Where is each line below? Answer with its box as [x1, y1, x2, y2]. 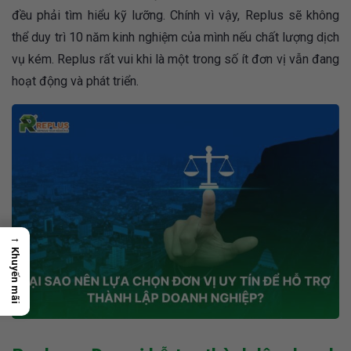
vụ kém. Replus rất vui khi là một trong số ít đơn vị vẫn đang [12, 51, 339, 67]
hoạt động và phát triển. [12, 73, 139, 89]
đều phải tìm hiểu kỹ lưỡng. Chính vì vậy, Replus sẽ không [12, 7, 339, 23]
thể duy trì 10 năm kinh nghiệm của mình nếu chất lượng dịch [12, 29, 339, 45]
